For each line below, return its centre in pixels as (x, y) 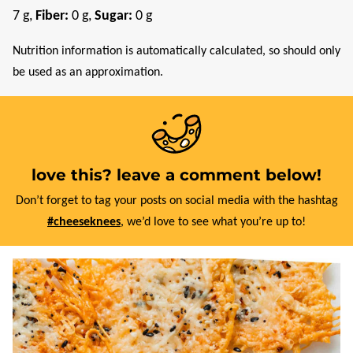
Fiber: (54, 16)
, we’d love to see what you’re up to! (213, 222)
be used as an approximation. (88, 72)
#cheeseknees (84, 222)
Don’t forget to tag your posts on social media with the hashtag (180, 201)
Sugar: (115, 16)
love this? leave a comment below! (176, 175)
